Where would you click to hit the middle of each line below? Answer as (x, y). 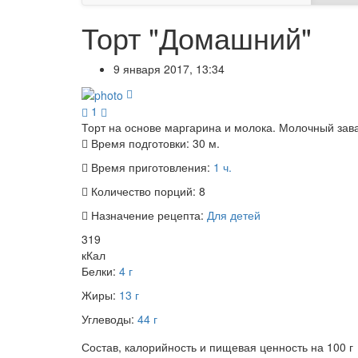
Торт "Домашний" (197, 38)
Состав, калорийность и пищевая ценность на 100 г (217, 346)
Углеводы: (109, 318)
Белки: (100, 270)
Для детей (234, 215)
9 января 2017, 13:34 (169, 69)
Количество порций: (143, 191)
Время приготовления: (151, 167)
